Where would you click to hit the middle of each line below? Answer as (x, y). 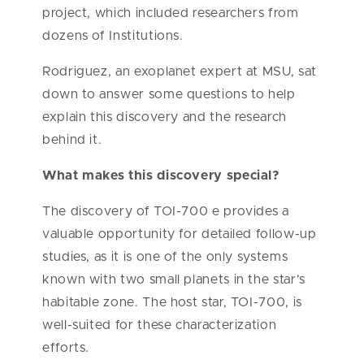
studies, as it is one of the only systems (165, 257)
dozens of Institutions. (113, 36)
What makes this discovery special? (161, 176)
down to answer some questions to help (169, 95)
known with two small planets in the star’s (174, 280)
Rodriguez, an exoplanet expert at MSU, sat (180, 72)
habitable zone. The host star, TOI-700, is (172, 303)
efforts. (66, 348)
